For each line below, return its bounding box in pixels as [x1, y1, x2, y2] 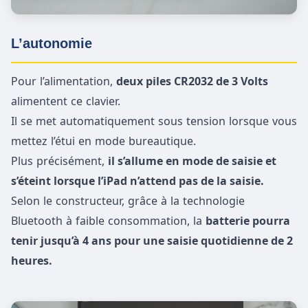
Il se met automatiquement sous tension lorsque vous [11, 113, 297, 128]
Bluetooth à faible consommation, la [11, 213, 206, 228]
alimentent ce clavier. [11, 93, 120, 108]
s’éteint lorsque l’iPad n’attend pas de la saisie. [11, 173, 264, 188]
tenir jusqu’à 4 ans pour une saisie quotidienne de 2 [11, 233, 293, 247]
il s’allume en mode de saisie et [108, 153, 276, 168]
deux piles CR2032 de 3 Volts [116, 74, 268, 88]
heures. [11, 253, 52, 267]
